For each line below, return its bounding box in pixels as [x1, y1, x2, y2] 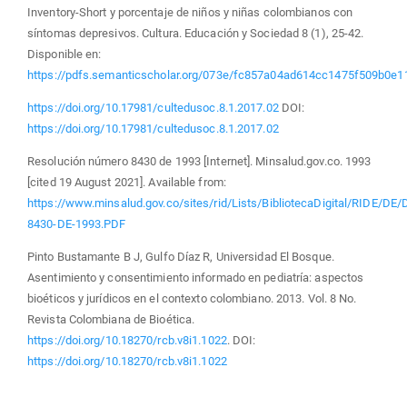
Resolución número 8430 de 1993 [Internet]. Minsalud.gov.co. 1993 [27, 154, 372, 168]
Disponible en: [27, 46, 102, 61]
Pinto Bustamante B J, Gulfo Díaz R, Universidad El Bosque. [27, 249, 334, 263]
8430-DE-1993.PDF [27, 216, 126, 231]
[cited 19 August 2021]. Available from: [27, 174, 226, 189]
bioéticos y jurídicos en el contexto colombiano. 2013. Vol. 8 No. [27, 291, 357, 305]
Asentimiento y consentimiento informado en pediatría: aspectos [27, 270, 364, 284]
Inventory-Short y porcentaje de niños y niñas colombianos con [27, 5, 353, 19]
